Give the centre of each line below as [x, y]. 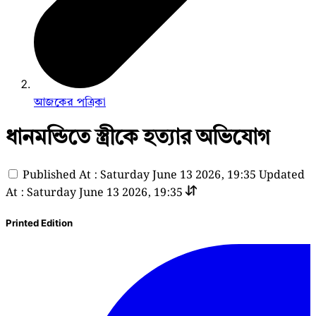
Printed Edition [39, 223]
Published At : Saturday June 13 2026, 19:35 [139, 175]
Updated [282, 175]
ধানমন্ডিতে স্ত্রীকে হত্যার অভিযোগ [138, 136]
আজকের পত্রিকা [70, 102]
